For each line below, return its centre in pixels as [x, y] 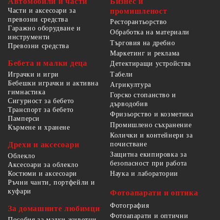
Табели [122, 74]
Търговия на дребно [143, 43]
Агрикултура [131, 84]
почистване [129, 144]
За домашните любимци [54, 208]
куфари [20, 191]
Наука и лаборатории [144, 174]
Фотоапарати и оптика [154, 192]
